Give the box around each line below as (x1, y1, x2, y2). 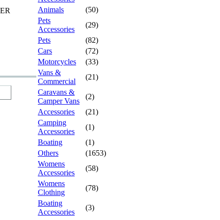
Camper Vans (38, 97, 80, 105)
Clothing (38, 188, 65, 196)
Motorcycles (38, 57, 76, 66)
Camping (38, 118, 66, 127)
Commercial (38, 77, 76, 85)
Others (38, 149, 58, 157)
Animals (38, 5, 64, 14)
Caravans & (38, 88, 75, 96)
